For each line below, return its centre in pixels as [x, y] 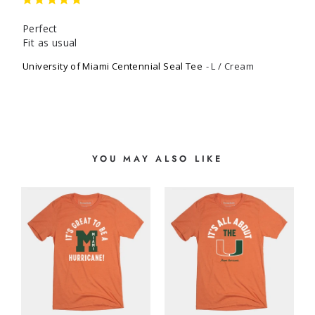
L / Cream [232, 66]
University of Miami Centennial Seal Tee [113, 66]
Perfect [40, 28]
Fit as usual [50, 43]
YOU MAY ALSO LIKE [157, 159]
